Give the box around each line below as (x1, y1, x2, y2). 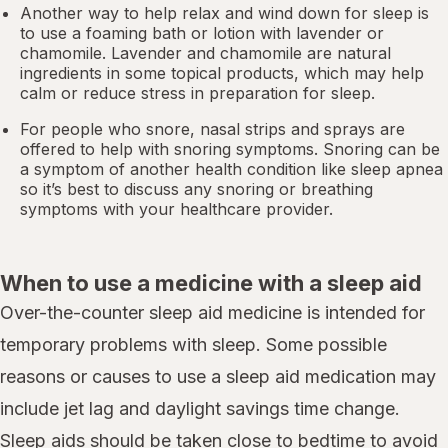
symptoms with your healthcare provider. (20, 198, 333, 219)
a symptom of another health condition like (20, 158, 351, 179)
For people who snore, (20, 118, 200, 139)
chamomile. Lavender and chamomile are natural (20, 42, 391, 63)
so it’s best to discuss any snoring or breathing (20, 178, 373, 199)
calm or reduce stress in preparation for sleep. (20, 82, 375, 103)
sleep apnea (351, 158, 443, 179)
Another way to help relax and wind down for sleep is (20, 2, 429, 23)
